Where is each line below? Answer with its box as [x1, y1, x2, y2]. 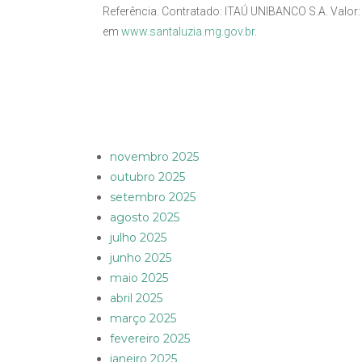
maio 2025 [110, 271, 168, 286]
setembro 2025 [110, 190, 196, 205]
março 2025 [110, 311, 176, 326]
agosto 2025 [110, 210, 179, 225]
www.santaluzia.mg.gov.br [121, 25, 255, 39]
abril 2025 [110, 291, 162, 306]
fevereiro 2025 [110, 331, 190, 347]
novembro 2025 [110, 149, 199, 165]
